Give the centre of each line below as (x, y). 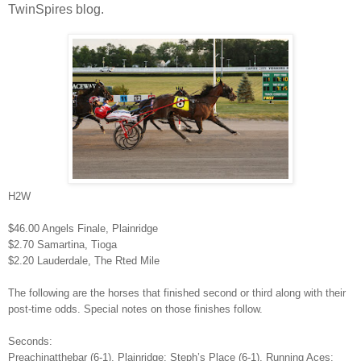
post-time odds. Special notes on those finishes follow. (137, 309)
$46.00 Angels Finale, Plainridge (83, 228)
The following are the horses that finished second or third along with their (177, 293)
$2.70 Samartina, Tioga (62, 244)
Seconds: (30, 341)
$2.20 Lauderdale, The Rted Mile (85, 260)
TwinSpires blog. (58, 9)
